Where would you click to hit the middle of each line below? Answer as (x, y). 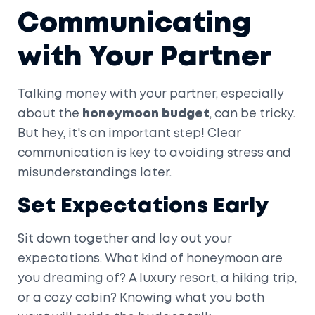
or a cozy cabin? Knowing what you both (141, 298)
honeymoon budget (146, 114)
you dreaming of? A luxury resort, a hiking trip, (157, 278)
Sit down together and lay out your (125, 239)
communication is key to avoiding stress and (154, 153)
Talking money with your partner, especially (151, 94)
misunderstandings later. (95, 173)
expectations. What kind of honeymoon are (150, 259)
